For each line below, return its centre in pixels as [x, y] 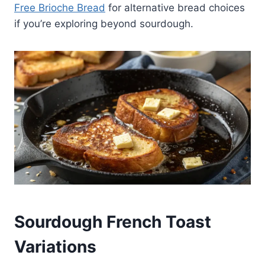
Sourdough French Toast [113, 222]
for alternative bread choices [175, 8]
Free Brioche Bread [60, 8]
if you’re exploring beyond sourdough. [104, 24]
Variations [55, 246]
